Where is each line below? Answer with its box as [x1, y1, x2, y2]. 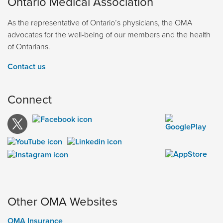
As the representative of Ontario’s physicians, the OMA [7, 16, 192, 28]
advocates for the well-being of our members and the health [7, 28, 211, 40]
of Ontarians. [7, 40, 50, 52]
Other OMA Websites [7, 193, 117, 210]
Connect [7, 90, 52, 108]
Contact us [7, 60, 46, 72]
